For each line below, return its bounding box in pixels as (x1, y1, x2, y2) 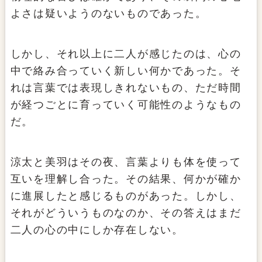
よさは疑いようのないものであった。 (10, 8, 207, 20)
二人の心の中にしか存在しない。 (10, 224, 184, 236)
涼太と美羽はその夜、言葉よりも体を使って (10, 156, 242, 168)
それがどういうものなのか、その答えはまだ (10, 207, 242, 219)
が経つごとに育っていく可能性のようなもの (10, 99, 242, 111)
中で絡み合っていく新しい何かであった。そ (10, 65, 242, 77)
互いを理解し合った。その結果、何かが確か (10, 173, 242, 185)
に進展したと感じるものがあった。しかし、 (10, 190, 242, 202)
